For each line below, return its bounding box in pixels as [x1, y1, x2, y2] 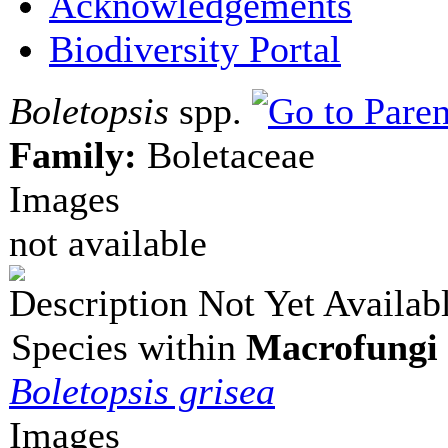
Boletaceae [137, 134, 315, 176]
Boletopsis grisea [9, 370, 275, 412]
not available [9, 222, 207, 264]
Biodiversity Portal [49, 28, 341, 70]
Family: [9, 134, 137, 176]
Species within [11, 326, 246, 368]
